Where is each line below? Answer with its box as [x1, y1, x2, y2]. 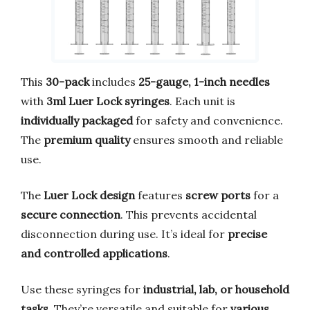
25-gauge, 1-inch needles [138, 74, 270, 89]
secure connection [21, 207, 120, 221]
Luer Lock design [44, 188, 135, 202]
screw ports [185, 188, 250, 202]
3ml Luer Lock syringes [46, 93, 170, 108]
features [135, 188, 185, 202]
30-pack [46, 74, 89, 89]
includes [89, 74, 138, 89]
